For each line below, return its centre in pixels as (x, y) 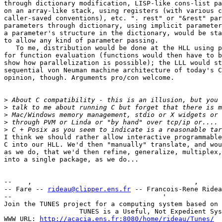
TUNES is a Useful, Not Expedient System (36, 212)
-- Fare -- (26, 189)
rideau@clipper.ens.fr (89, 189)
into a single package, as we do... (71, 160)
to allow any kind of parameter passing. (81, 41)
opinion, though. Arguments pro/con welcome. (89, 78)
